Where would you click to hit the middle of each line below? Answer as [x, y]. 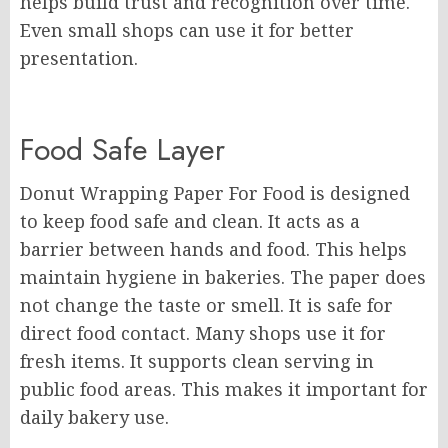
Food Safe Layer [122, 149]
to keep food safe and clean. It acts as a [190, 221]
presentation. [79, 58]
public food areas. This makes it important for [224, 389]
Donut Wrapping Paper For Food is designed [215, 193]
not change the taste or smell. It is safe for [206, 305]
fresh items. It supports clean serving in [197, 361]
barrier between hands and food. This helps [213, 249]
